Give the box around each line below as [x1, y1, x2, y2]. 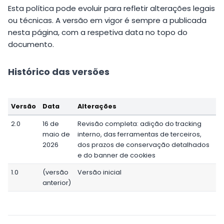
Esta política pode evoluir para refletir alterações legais [8, 3, 215, 14]
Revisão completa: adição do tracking [77, 119, 202, 128]
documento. [8, 39, 54, 50]
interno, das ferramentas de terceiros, [77, 129, 202, 138]
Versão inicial [77, 167, 122, 176]
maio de [42, 129, 70, 138]
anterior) [42, 178, 71, 187]
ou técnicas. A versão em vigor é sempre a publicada [8, 15, 206, 26]
